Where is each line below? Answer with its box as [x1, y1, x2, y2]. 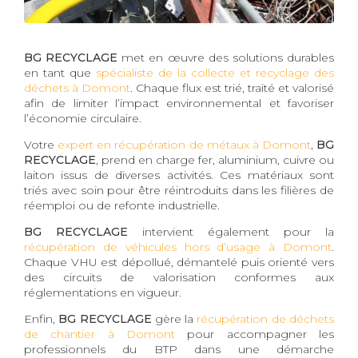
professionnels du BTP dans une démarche [24, 341, 334, 356]
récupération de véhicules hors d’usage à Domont [24, 239, 332, 254]
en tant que [24, 65, 96, 80]
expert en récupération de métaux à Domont [58, 137, 311, 152]
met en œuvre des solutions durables [117, 50, 335, 65]
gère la [151, 311, 197, 326]
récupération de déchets [197, 311, 335, 326]
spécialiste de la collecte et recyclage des [96, 65, 334, 80]
